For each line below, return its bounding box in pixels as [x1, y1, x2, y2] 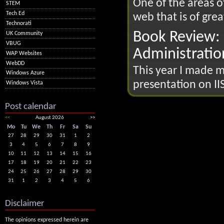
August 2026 [35, 114, 64, 120]
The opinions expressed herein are [5, 216, 88, 223]
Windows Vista [6, 80, 43, 86]
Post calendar [5, 101, 56, 111]
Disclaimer [5, 198, 44, 208]
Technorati [6, 20, 32, 27]
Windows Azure [6, 70, 45, 76]
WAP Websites [6, 50, 42, 56]
